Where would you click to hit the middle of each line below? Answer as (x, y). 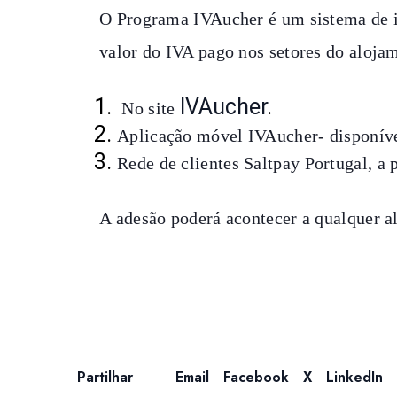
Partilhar (105, 378)
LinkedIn (354, 378)
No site (148, 109)
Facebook (256, 378)
